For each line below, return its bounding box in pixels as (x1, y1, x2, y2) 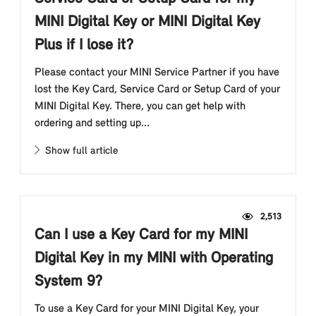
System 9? (35, 274, 102, 290)
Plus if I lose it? (35, 37, 133, 54)
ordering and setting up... (35, 118, 150, 129)
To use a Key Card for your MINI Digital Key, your (35, 303, 259, 315)
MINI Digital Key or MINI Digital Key (35, 14, 260, 30)
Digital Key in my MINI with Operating (35, 250, 273, 267)
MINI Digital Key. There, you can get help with (35, 101, 245, 112)
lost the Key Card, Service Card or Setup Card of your (35, 84, 280, 95)
